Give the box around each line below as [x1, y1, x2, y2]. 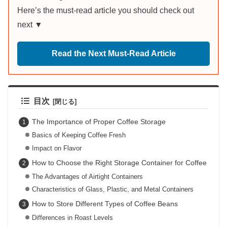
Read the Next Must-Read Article [51, 49, 176, 58]
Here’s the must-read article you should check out [17, 6, 194, 15]
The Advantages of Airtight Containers [31, 172, 143, 180]
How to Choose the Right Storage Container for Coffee [31, 158, 207, 167]
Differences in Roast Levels [31, 213, 113, 221]
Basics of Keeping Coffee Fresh [31, 131, 126, 139]
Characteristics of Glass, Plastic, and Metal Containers [31, 185, 194, 194]
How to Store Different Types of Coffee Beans [31, 199, 178, 208]
